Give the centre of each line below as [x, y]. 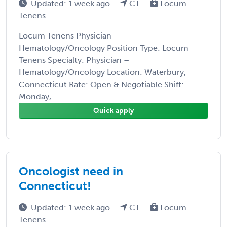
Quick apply [113, 110]
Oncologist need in [71, 171]
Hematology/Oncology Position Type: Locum [104, 48]
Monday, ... [39, 96]
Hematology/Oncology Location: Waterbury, [102, 72]
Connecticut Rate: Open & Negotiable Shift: [101, 84]
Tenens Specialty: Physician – [74, 60]
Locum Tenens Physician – [69, 35]
